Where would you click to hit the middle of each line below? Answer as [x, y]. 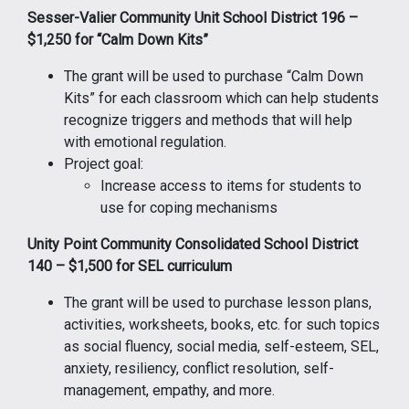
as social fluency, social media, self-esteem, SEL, [221, 346]
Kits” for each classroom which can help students [221, 98]
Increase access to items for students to [231, 185]
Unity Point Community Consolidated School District [193, 244]
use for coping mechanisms [189, 207]
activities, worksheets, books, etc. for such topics [222, 324]
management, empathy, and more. [169, 390]
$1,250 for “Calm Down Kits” [118, 39]
